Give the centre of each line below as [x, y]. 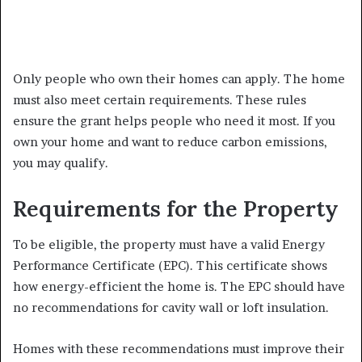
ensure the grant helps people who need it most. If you [174, 120]
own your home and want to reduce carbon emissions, [170, 141]
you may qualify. [61, 162]
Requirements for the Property [176, 208]
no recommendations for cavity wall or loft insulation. [173, 308]
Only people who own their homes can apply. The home [179, 78]
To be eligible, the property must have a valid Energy [169, 245]
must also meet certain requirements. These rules [160, 99]
